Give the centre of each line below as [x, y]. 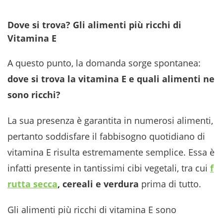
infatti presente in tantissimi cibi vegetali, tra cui [109, 168]
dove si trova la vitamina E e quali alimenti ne [111, 79]
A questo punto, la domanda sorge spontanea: [104, 63]
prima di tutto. [171, 184]
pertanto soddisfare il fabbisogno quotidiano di [106, 136]
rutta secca [32, 184]
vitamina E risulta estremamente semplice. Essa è [111, 152]
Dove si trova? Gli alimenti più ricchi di [94, 25]
